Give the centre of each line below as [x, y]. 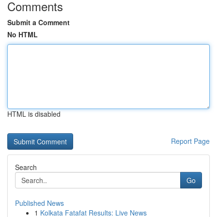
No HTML [23, 34]
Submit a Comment [39, 22]
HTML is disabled [34, 114]
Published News [39, 203]
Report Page [190, 141]
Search [26, 167]
